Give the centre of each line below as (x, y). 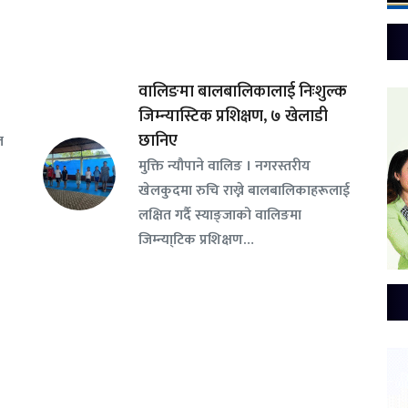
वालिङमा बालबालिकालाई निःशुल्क (242, 92)
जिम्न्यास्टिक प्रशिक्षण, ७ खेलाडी (233, 117)
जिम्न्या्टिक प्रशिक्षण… (196, 240)
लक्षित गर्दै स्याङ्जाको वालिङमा (219, 215)
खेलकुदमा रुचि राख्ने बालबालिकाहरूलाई (244, 191)
